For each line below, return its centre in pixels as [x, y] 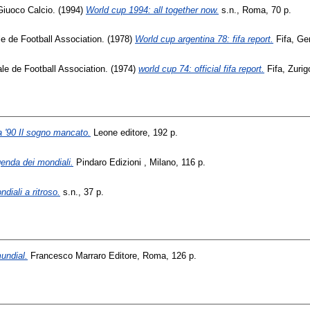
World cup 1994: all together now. [152, 10]
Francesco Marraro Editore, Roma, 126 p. [112, 256]
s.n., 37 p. [82, 192]
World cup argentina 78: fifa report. [204, 39]
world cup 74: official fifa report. [201, 69]
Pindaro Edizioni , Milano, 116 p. [139, 163]
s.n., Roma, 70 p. [255, 10]
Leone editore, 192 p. [134, 133]
